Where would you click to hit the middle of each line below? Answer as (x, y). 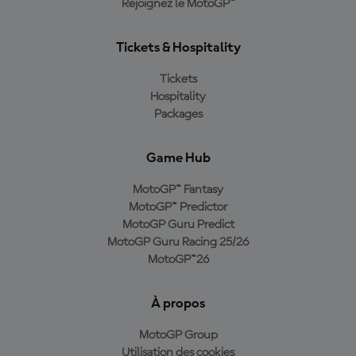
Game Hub (178, 158)
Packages (178, 114)
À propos (178, 303)
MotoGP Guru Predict (178, 224)
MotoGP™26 (178, 259)
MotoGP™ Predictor (178, 207)
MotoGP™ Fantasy (178, 190)
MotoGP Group (178, 335)
